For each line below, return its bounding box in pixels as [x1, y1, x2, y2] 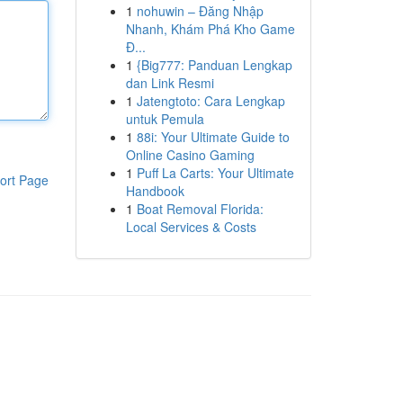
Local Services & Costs [125, 218, 256, 236]
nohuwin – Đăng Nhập [136, 2, 264, 20]
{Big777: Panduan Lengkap [136, 56, 292, 74]
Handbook [125, 182, 184, 200]
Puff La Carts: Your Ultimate [136, 164, 294, 182]
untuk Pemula [125, 110, 204, 128]
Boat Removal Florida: [136, 200, 264, 218]
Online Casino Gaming [125, 146, 255, 164]
